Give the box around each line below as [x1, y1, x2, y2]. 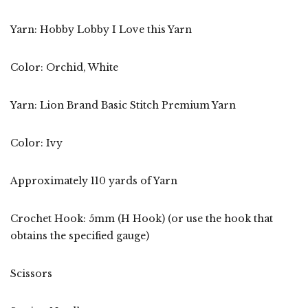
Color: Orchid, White [10, 60, 118, 74]
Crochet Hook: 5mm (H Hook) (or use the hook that [10, 212, 273, 225]
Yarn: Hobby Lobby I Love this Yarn [10, 23, 192, 36]
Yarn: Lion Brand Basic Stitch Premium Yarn [10, 98, 236, 111]
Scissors [10, 267, 55, 280]
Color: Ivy [10, 136, 63, 149]
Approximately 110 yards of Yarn [10, 174, 177, 187]
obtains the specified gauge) [10, 229, 149, 242]
